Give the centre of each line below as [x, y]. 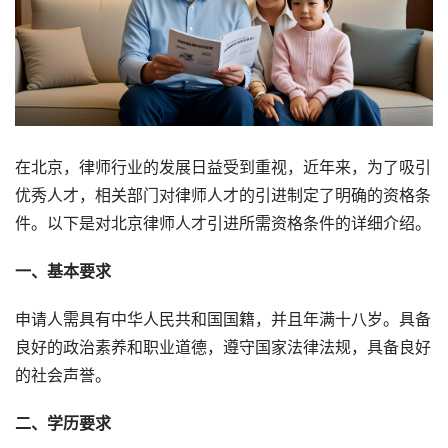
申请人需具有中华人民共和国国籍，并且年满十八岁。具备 [223, 320]
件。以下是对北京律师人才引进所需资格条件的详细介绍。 [223, 224]
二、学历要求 [63, 424]
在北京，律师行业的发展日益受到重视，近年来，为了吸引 [223, 168]
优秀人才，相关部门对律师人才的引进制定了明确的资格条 [223, 196]
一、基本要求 [63, 272]
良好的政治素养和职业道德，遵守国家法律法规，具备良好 [223, 348]
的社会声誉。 [63, 376]
